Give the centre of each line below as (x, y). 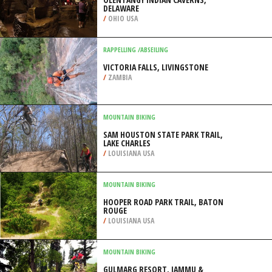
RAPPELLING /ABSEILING (136, 49)
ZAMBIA (119, 77)
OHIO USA (122, 19)
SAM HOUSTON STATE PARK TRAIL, (163, 134)
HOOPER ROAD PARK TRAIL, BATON (163, 202)
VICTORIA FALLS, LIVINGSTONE (156, 67)
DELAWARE (121, 8)
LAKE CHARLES (127, 143)
